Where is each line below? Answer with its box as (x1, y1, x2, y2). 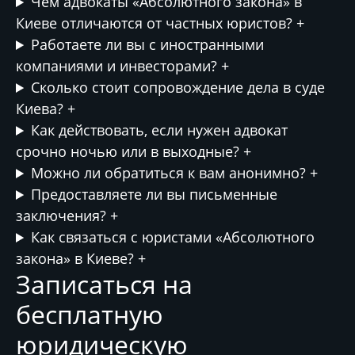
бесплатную (16, 297, 163, 331)
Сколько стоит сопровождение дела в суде (31, 78, 326, 97)
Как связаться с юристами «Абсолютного (31, 227, 315, 246)
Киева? (16, 99, 67, 118)
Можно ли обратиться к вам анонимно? (31, 163, 311, 182)
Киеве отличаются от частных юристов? (16, 13, 296, 32)
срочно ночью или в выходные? (16, 142, 243, 161)
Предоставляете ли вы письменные (31, 185, 278, 204)
